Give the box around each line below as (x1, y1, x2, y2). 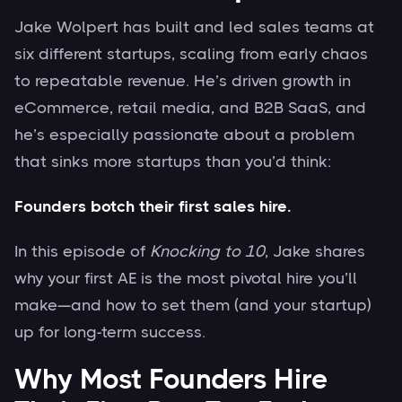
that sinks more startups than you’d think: (14, 152, 331, 170)
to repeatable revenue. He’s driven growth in (14, 71, 351, 90)
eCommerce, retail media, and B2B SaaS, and (14, 98, 366, 117)
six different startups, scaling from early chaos (14, 44, 368, 63)
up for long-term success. (14, 322, 205, 341)
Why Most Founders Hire (14, 363, 328, 395)
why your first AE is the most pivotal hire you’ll (14, 268, 357, 287)
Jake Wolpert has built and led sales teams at (14, 17, 374, 36)
